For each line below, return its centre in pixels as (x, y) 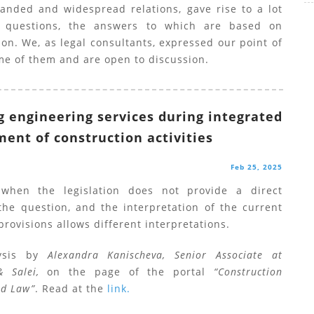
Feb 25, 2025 (256, 167)
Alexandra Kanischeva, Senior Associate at (165, 255)
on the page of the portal (126, 272)
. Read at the (71, 288)
